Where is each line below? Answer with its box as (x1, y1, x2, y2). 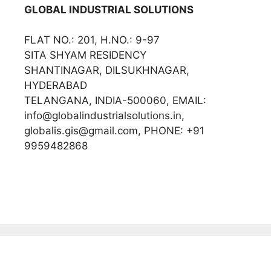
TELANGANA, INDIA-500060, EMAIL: (24, 94, 209, 106)
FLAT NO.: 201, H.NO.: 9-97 (24, 34, 160, 46)
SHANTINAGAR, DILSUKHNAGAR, (24, 64, 189, 76)
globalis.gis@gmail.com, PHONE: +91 (24, 125, 204, 137)
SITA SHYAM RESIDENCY (24, 49, 146, 61)
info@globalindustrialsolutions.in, (24, 109, 184, 122)
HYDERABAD (24, 79, 87, 91)
